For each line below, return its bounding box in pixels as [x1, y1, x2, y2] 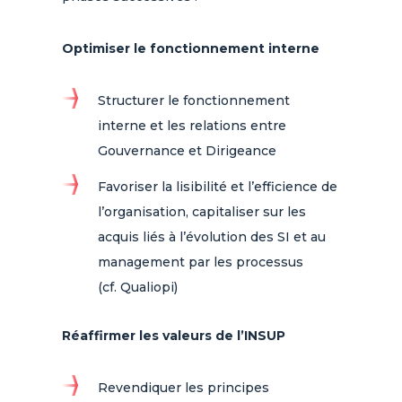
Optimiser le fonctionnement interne [61, 40, 319, 57]
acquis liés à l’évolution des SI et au [97, 229, 326, 245]
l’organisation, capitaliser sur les [97, 204, 306, 220]
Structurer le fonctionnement [97, 92, 290, 109]
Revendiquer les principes [97, 380, 269, 396]
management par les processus [97, 254, 303, 270]
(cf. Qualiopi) [97, 279, 178, 295]
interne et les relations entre [97, 118, 286, 134]
